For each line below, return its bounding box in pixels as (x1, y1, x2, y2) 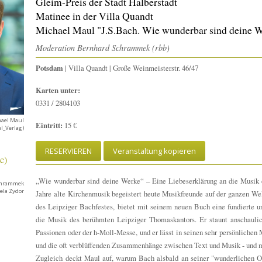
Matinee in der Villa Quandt (36, 9, 154, 23)
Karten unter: (36, 84, 81, 95)
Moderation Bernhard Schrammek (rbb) (36, 42, 170, 54)
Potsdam (36, 62, 64, 73)
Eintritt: (36, 119, 63, 130)
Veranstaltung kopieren (113, 145, 196, 156)
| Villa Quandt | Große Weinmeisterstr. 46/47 (63, 62, 199, 73)
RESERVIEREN (45, 145, 92, 156)
